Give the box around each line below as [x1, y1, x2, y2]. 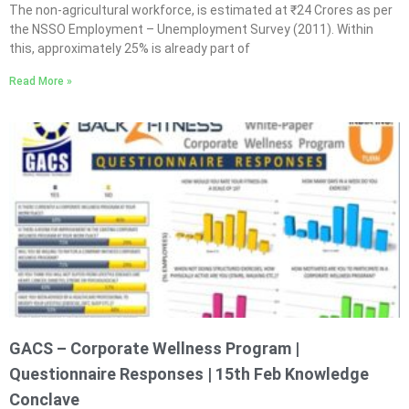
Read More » [9, 75, 72, 88]
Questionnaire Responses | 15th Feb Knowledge [9, 364, 369, 383]
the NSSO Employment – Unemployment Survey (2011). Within [9, 22, 373, 37]
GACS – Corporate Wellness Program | [9, 339, 299, 358]
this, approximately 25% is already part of [9, 41, 250, 56]
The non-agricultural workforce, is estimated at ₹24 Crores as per [9, 3, 393, 17]
